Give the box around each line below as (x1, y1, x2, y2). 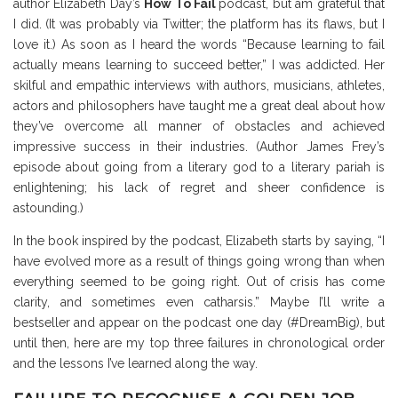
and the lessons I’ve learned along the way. (13, 356, 258, 371)
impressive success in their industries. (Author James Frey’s (13, 139, 385, 155)
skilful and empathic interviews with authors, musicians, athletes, (13, 78, 385, 93)
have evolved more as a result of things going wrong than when (13, 254, 385, 269)
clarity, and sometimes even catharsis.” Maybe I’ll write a (13, 295, 385, 310)
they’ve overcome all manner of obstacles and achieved (13, 119, 385, 134)
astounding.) (13, 201, 84, 216)
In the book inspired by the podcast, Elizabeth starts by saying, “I (13, 234, 385, 249)
